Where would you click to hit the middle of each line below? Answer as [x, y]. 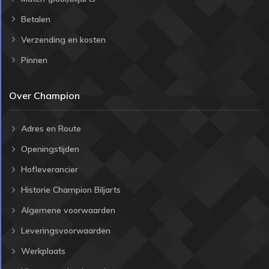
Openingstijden [50, 149]
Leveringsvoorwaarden [66, 231]
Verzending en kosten [63, 39]
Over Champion [44, 95]
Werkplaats [43, 251]
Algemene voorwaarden [68, 210]
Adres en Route [51, 129]
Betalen [36, 19]
